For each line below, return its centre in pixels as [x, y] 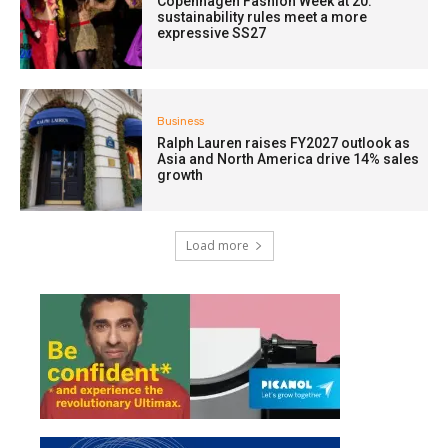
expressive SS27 [212, 33]
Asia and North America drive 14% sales [288, 159]
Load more [217, 246]
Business [181, 122]
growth [180, 175]
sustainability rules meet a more [262, 17]
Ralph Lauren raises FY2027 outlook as [284, 143]
